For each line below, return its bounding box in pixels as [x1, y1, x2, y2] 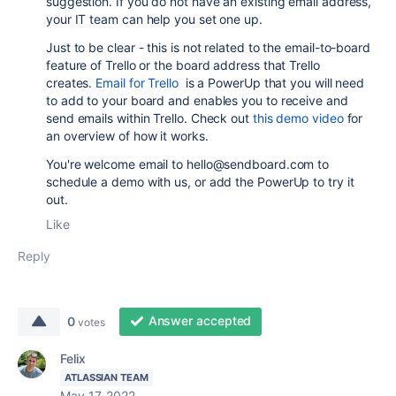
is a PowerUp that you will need [178, 75, 365, 90]
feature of [46, 57, 103, 72]
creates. [46, 75, 96, 90]
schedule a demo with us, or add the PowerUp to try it [46, 174, 354, 189]
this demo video [252, 110, 344, 126]
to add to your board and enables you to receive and [46, 93, 348, 108]
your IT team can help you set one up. [46, 11, 263, 27]
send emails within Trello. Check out [46, 110, 253, 126]
